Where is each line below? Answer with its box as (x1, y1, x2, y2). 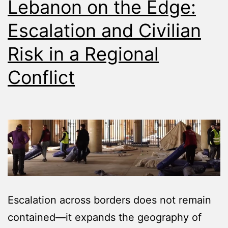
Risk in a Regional (8, 42, 159, 65)
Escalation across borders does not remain (8, 194, 211, 207)
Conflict (8, 66, 75, 89)
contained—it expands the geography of (8, 211, 202, 224)
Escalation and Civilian (8, 19, 201, 42)
